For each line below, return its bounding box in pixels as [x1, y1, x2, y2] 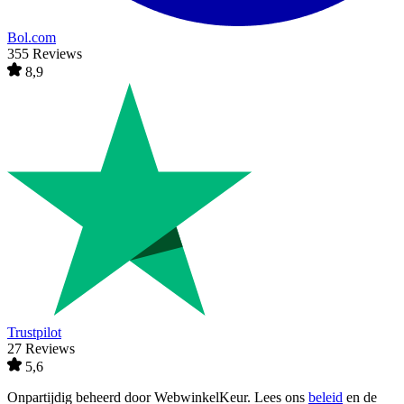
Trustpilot [7, 325, 61, 341]
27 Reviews [7, 341, 75, 357]
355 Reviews [7, 46, 82, 62]
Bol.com [7, 30, 56, 46]
